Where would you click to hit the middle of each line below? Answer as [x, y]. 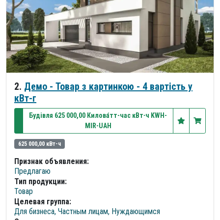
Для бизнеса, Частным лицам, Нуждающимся [87, 212]
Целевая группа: [43, 202]
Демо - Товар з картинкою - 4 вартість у [108, 87]
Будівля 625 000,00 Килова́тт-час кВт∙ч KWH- [98, 116]
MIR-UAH [98, 126]
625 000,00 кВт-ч [39, 144]
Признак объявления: [52, 162]
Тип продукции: [41, 182]
